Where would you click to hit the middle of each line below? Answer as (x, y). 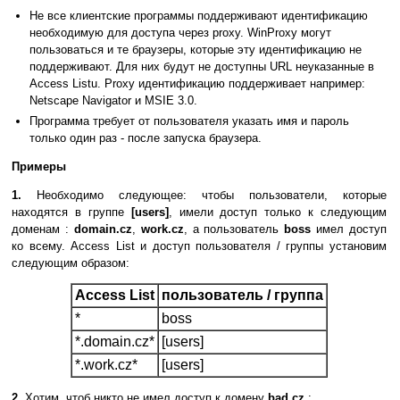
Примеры (39, 167)
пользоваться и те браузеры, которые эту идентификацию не (196, 50)
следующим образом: (71, 263)
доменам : (43, 229)
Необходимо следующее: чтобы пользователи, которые (204, 196)
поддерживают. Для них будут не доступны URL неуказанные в (202, 67)
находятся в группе (71, 212)
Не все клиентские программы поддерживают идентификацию (199, 16)
